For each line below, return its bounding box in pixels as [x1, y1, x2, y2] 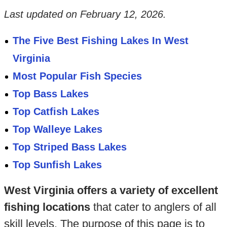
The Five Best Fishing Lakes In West [13, 34, 189, 46]
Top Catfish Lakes [13, 105, 100, 117]
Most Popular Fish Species [13, 70, 142, 82]
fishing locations [4, 200, 90, 213]
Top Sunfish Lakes [13, 159, 102, 170]
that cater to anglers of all [90, 200, 216, 213]
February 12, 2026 [80, 8, 163, 20]
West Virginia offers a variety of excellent [4, 183, 218, 197]
